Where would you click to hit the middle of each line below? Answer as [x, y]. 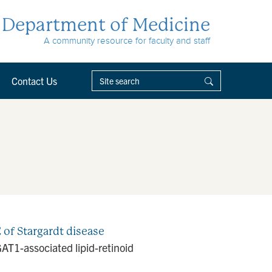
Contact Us [34, 81]
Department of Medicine [106, 25]
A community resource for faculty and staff [127, 41]
